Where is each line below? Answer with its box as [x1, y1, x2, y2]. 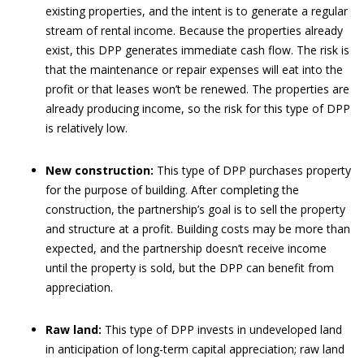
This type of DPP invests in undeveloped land [102, 322, 342, 337]
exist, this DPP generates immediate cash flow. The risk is [45, 42, 349, 58]
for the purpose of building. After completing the [45, 182, 299, 197]
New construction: [45, 162, 154, 178]
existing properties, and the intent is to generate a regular [45, 3, 348, 19]
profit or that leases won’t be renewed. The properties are [45, 81, 349, 97]
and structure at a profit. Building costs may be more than [45, 221, 350, 236]
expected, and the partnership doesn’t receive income [45, 240, 327, 256]
